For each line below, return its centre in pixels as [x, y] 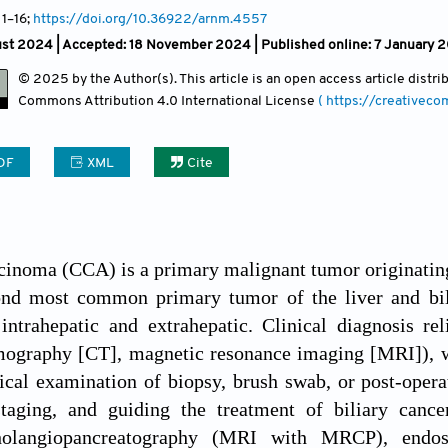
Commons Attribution [87, 101]
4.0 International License [237, 101]
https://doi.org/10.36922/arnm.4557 [150, 19]
